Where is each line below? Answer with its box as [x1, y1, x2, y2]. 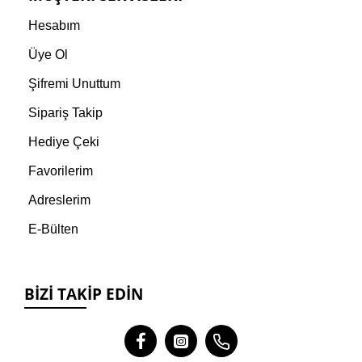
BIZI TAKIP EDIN [24, 284, 143, 305]
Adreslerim [28, 193, 90, 208]
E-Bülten [28, 222, 78, 237]
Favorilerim [28, 164, 93, 179]
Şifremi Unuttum [28, 77, 120, 91]
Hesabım [28, 19, 80, 33]
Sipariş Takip [28, 106, 103, 120]
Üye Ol [28, 48, 68, 62]
